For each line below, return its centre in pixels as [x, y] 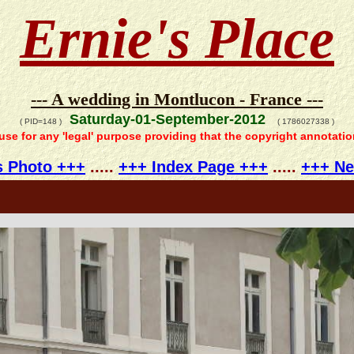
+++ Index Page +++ [193, 166]
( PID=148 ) [41, 122]
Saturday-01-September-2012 [169, 120]
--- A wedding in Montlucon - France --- [177, 99]
